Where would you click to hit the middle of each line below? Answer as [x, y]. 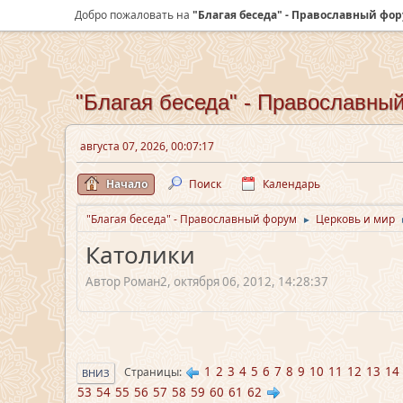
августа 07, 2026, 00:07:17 [147, 146]
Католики [140, 255]
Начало [127, 184]
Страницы [152, 372]
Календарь [291, 184]
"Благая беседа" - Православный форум [192, 219]
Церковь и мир [355, 219]
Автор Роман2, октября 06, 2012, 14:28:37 [207, 281]
